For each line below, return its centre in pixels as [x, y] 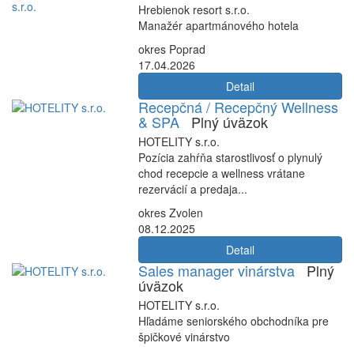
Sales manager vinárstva [217, 270]
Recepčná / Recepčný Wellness [238, 107]
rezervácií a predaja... [193, 189]
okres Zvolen [171, 213]
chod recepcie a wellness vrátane [222, 173]
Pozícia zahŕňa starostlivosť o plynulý [230, 157]
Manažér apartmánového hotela [218, 25]
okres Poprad [172, 49]
